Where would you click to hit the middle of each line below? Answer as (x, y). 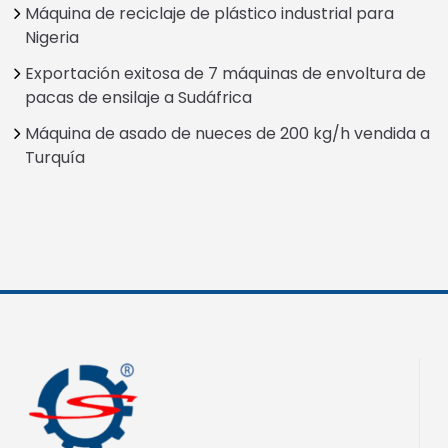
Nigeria (52, 38)
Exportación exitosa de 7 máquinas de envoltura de (225, 74)
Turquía (55, 158)
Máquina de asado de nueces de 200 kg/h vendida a (227, 134)
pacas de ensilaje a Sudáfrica (138, 98)
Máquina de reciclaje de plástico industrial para (209, 14)
